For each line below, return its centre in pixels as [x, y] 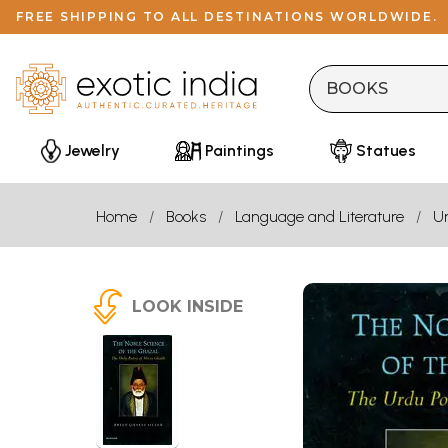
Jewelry [92, 150]
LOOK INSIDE [187, 306]
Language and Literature [319, 216]
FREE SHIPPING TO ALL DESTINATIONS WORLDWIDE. [227, 16]
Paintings [240, 150]
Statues [385, 150]
